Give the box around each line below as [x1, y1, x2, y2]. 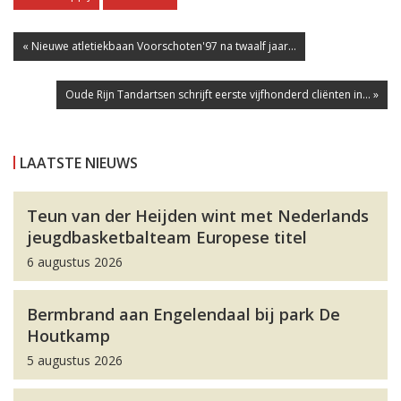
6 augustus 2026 [27, 253, 123, 271]
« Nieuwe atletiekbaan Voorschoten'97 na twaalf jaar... [22, 38, 296, 55]
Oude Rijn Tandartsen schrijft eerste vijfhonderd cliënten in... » [65, 87, 379, 103]
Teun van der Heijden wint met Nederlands [27, 205, 369, 227]
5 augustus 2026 [27, 352, 123, 370]
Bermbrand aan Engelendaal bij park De [27, 303, 340, 326]
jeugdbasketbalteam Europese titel [27, 226, 307, 249]
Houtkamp [27, 325, 110, 347]
